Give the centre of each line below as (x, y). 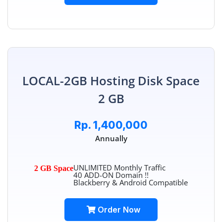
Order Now (118, 210)
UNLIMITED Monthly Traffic (119, 168)
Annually (111, 139)
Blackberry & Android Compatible (131, 183)
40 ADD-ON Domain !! (111, 175)
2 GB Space (54, 168)
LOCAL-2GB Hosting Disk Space (111, 81)
